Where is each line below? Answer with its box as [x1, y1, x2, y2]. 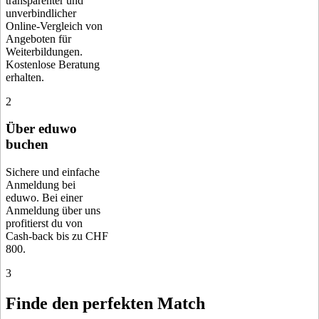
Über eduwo [6, 121, 77, 137]
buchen [6, 137, 48, 152]
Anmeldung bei [6, 179, 75, 192]
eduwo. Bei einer [6, 192, 83, 204]
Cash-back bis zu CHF [6, 230, 108, 243]
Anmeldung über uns [6, 204, 100, 217]
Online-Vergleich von [6, 19, 103, 32]
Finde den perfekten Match [6, 294, 205, 313]
